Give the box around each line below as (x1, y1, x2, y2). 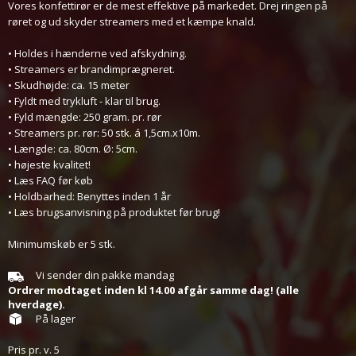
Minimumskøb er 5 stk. (8, 237, 115, 251)
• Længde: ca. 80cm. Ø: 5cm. (8, 141, 137, 156)
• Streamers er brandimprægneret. (8, 62, 175, 76)
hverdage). (8, 297, 65, 311)
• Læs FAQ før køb (8, 173, 93, 188)
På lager (36, 311, 78, 326)
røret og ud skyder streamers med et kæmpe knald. (8, 14, 256, 29)
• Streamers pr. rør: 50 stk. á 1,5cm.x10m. (8, 126, 200, 140)
